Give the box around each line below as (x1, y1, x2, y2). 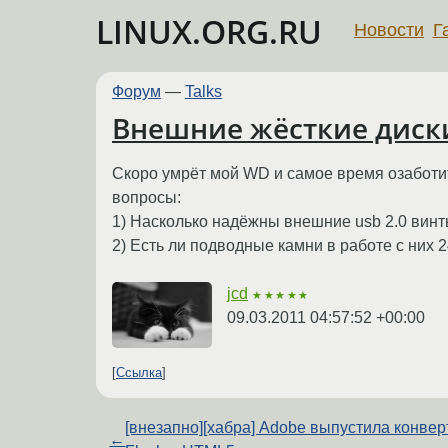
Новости (354, 19, 424, 40)
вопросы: (112, 188, 181, 206)
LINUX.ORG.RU (96, 10, 322, 53)
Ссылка (116, 365, 162, 381)
